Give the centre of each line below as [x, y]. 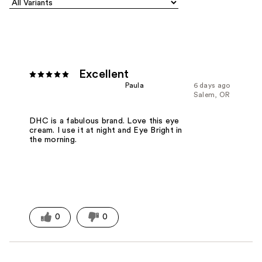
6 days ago [212, 86]
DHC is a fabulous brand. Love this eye [104, 121]
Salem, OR [212, 95]
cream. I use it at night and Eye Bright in [106, 130]
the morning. [53, 139]
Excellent [104, 75]
